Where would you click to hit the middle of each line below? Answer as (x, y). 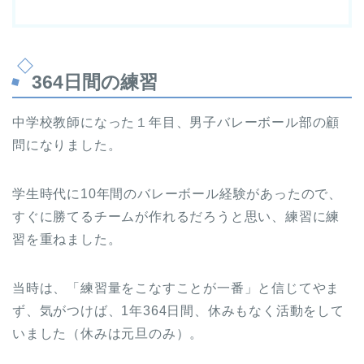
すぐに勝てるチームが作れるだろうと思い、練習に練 (176, 216)
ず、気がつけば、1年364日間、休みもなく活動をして (178, 310)
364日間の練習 (95, 82)
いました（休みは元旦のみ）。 (108, 333)
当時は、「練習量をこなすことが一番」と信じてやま (176, 288)
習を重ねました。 (67, 239)
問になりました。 (67, 145)
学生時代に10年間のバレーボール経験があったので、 (177, 193)
